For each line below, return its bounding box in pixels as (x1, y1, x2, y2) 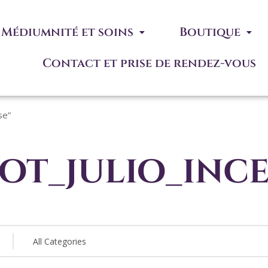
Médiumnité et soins (1, 24, 134, 41)
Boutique (179, 24, 241, 41)
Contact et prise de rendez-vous (42, 55, 257, 72)
